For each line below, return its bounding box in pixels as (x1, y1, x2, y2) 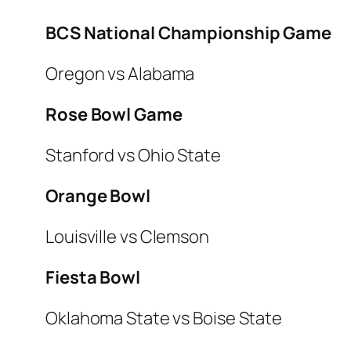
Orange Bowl (45, 184, 150, 208)
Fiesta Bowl (45, 266, 140, 290)
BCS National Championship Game (45, 21, 331, 45)
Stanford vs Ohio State (45, 143, 221, 168)
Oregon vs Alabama (45, 62, 195, 86)
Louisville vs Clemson (45, 225, 209, 249)
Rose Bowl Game (45, 103, 183, 127)
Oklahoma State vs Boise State (45, 306, 283, 331)
